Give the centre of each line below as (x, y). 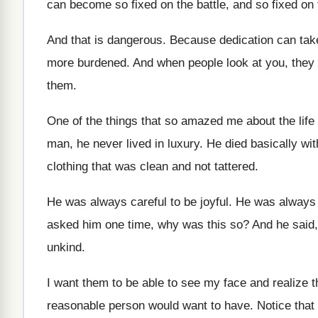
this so (225, 225)
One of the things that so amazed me (145, 121)
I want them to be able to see (124, 283)
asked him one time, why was (125, 225)
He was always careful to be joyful (138, 202)
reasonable (76, 306)
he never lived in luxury (138, 144)
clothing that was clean (108, 166)
